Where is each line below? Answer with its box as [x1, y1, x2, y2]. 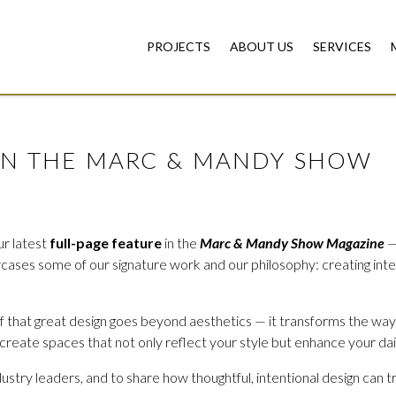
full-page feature [47, 234, 163, 251]
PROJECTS [147, 39, 210, 54]
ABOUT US [230, 39, 293, 54]
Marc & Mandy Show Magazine [200, 234, 385, 251]
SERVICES [313, 39, 371, 54]
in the [162, 234, 201, 251]
